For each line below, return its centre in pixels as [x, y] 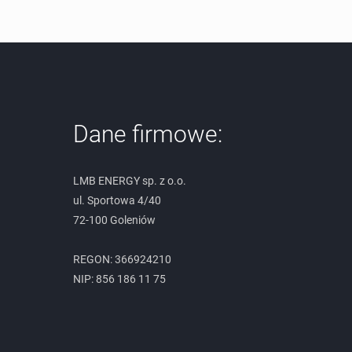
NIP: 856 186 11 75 [119, 279]
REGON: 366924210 [122, 259]
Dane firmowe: [148, 134]
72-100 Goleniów [114, 220]
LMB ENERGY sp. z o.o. [130, 180]
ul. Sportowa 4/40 [117, 200]
